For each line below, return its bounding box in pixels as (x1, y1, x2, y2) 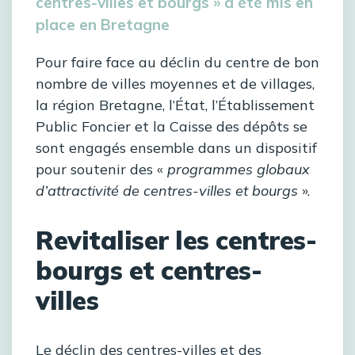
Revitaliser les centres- (36, 224, 316, 257)
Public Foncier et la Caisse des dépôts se (36, 117, 307, 136)
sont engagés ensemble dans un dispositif (36, 139, 317, 158)
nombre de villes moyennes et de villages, (36, 74, 315, 94)
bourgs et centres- (36, 254, 261, 287)
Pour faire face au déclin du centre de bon (36, 53, 319, 72)
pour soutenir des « (36, 160, 167, 179)
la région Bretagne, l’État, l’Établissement (36, 96, 315, 115)
